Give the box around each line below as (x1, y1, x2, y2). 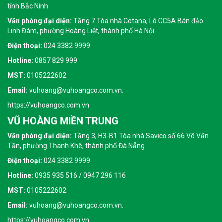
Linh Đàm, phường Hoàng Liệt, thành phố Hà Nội (7, 27, 154, 35)
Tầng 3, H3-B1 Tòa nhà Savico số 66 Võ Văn (72, 132, 209, 140)
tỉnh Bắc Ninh (7, 2, 48, 10)
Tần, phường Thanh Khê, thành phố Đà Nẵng (7, 142, 145, 150)
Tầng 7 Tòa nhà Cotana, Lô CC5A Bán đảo (72, 17, 203, 25)
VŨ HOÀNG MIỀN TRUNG (7, 115, 118, 127)
